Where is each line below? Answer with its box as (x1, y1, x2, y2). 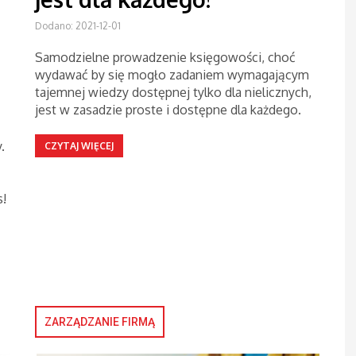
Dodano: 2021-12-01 (35, 20, 121, 32)
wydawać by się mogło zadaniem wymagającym (35, 67, 309, 83)
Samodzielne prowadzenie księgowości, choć (35, 49, 296, 65)
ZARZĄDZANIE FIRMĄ (44, 315, 155, 328)
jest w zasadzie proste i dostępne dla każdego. (35, 102, 301, 118)
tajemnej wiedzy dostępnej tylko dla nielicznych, (35, 84, 311, 100)
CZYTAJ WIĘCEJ (44, 140, 114, 152)
